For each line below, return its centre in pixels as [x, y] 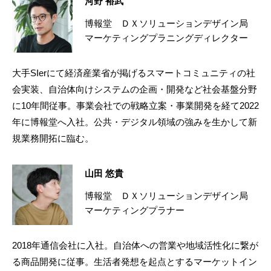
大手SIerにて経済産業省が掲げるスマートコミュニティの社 [134, 73]
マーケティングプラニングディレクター [166, 38]
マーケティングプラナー [135, 210]
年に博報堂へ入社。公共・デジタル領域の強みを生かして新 [135, 122]
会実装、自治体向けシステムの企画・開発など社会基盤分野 [135, 89]
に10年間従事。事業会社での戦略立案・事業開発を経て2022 [135, 105]
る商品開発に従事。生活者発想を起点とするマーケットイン [135, 261]
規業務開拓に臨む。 [53, 138]
